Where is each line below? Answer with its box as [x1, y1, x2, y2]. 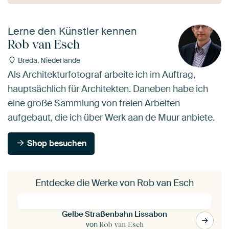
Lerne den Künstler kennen [8, 25, 137, 38]
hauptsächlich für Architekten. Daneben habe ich [8, 82, 208, 95]
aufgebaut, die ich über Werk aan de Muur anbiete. [8, 111, 215, 124]
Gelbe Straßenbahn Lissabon [62, 209, 167, 219]
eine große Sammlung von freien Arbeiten [8, 97, 180, 109]
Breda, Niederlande [16, 56, 80, 65]
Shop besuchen [25, 138, 87, 149]
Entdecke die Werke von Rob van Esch [35, 176, 194, 189]
